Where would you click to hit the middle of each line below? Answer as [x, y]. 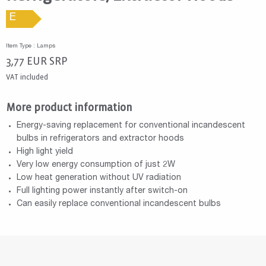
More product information [69, 107]
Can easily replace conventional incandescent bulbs [118, 204]
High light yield [45, 152]
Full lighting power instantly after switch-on [102, 191]
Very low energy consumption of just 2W [96, 165]
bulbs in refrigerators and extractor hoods [100, 139]
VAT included [27, 77]
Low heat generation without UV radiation [99, 178]
